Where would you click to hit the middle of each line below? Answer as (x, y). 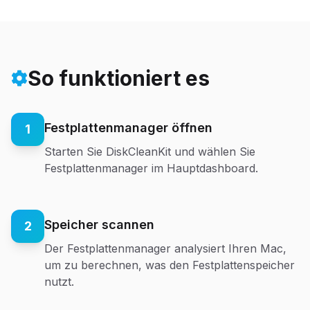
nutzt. (59, 281)
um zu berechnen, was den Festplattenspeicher (170, 265)
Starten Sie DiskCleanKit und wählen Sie (150, 151)
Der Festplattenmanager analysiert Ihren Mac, (165, 248)
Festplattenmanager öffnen (128, 127)
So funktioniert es (119, 78)
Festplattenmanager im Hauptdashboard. (151, 168)
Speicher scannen (99, 224)
